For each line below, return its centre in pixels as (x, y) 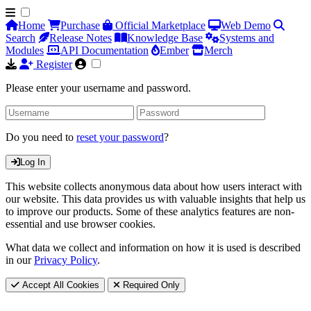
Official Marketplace (159, 25)
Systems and (247, 38)
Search (20, 38)
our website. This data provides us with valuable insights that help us (155, 199)
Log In (33, 162)
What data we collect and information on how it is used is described (153, 247)
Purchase (80, 25)
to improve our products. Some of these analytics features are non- (150, 211)
